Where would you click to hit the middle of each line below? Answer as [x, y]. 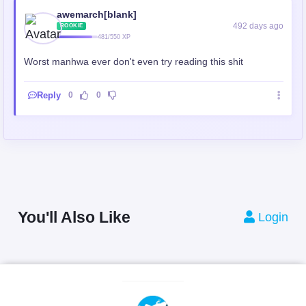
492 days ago [258, 26]
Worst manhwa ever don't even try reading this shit [134, 61]
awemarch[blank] [97, 14]
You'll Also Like [74, 217]
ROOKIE [72, 25]
